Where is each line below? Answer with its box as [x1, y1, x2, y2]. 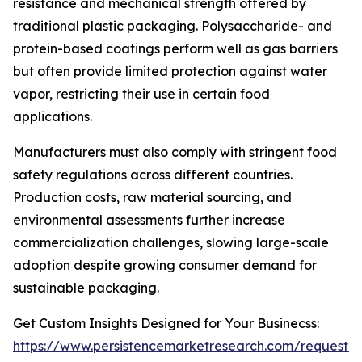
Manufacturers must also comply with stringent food [13, 144, 337, 161]
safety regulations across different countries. [13, 166, 293, 183]
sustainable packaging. [13, 280, 159, 297]
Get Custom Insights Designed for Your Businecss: [13, 315, 319, 332]
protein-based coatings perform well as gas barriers [13, 40, 338, 57]
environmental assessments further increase [13, 212, 285, 229]
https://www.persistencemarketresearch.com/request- [13, 338, 354, 355]
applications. [13, 108, 92, 125]
